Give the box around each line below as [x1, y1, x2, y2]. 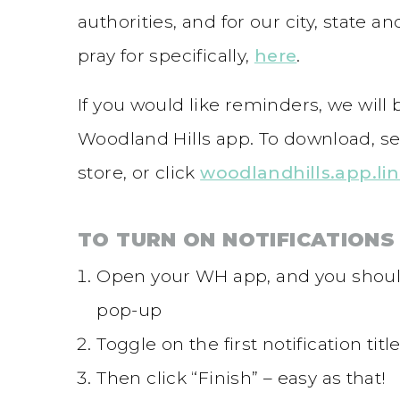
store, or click [78, 161, 201, 183]
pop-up [96, 299, 162, 321]
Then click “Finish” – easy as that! [96, 367, 387, 389]
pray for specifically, [78, 44, 254, 66]
